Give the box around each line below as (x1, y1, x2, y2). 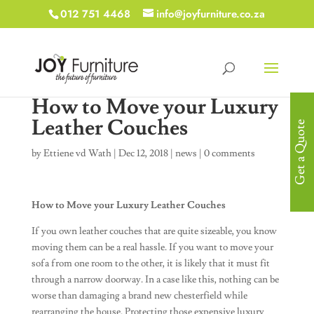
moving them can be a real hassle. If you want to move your (31, 241, 273, 254)
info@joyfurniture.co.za (156, 6, 266, 22)
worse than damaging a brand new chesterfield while (31, 289, 247, 302)
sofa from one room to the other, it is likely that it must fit (31, 257, 270, 270)
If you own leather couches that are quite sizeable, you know (31, 225, 277, 238)
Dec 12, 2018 (118, 147, 168, 160)
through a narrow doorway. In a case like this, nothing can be (31, 273, 279, 286)
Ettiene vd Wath (43, 147, 111, 160)
